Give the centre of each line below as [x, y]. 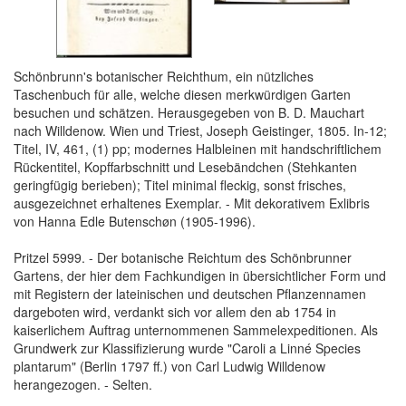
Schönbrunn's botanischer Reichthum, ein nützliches [164, 77]
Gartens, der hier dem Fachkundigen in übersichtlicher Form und [200, 276]
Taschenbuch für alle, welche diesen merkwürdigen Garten [182, 95]
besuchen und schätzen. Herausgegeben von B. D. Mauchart [189, 113]
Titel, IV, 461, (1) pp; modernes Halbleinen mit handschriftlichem [198, 149]
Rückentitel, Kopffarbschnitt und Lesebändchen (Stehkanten [185, 167]
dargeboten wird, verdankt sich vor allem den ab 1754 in [175, 312]
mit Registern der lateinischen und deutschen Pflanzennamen [190, 294]
